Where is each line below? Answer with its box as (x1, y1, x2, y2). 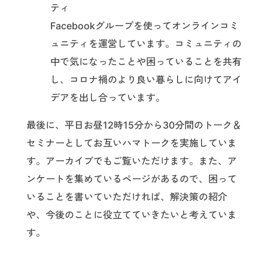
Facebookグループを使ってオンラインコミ (50, 19, 239, 32)
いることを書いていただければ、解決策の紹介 (26, 190, 227, 203)
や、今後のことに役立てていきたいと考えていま (26, 208, 237, 221)
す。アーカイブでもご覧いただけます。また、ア (26, 154, 237, 167)
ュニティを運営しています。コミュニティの (50, 37, 242, 50)
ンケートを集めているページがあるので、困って (26, 172, 237, 185)
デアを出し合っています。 (50, 91, 165, 103)
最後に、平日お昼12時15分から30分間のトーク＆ (26, 118, 242, 131)
